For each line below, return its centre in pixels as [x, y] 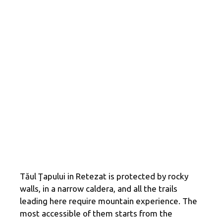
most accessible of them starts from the [96, 213]
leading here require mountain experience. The [109, 201]
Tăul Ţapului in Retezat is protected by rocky [104, 176]
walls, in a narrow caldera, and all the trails [99, 188]
